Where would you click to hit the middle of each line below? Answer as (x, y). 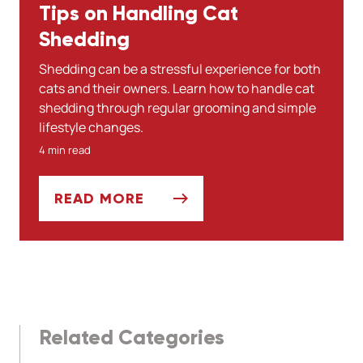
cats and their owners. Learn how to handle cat (177, 88)
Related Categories (132, 337)
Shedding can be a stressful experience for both (180, 69)
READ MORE (99, 199)
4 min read (65, 150)
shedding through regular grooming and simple (177, 108)
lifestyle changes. (91, 127)
